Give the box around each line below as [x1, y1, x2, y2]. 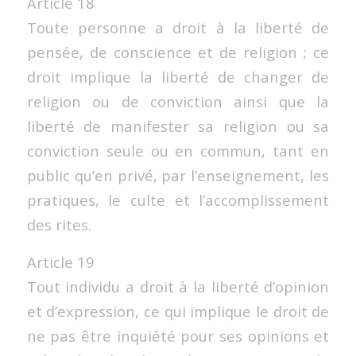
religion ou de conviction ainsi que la [26, 91, 330, 111]
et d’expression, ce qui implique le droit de [26, 300, 330, 321]
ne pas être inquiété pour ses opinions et [26, 325, 330, 346]
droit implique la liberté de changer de [26, 66, 330, 87]
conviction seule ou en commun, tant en [26, 140, 330, 161]
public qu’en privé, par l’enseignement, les [26, 164, 330, 185]
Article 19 [26, 251, 95, 272]
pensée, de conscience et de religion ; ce [26, 41, 330, 62]
